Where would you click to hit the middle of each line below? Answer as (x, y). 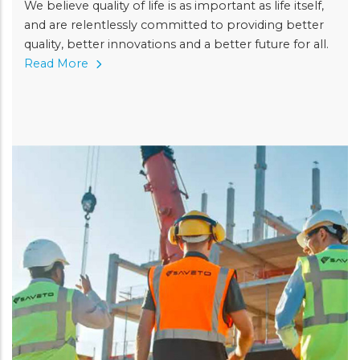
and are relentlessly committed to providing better (174, 25)
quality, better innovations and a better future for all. (176, 44)
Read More (58, 63)
